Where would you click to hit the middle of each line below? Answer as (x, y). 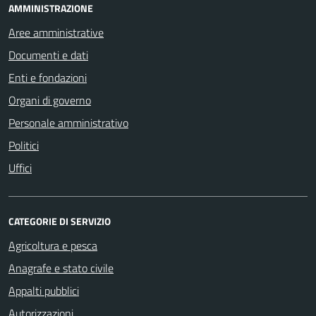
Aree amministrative (56, 32)
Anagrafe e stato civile (61, 268)
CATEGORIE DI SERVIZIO (60, 221)
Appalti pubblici (44, 290)
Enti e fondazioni (48, 77)
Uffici (20, 168)
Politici (24, 145)
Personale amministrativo (68, 122)
